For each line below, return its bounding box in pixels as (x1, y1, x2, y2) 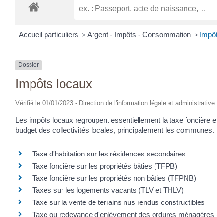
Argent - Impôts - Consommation (87, 31, 193, 39)
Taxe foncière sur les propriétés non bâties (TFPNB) (32, 174, 196, 183)
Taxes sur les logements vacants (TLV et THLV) (32, 186, 184, 195)
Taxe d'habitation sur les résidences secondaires (32, 150, 186, 158)
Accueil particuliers (18, 31, 80, 39)
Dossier (18, 62, 39, 69)
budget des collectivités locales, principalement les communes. (15, 125, 214, 134)
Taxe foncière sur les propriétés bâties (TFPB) (32, 162, 177, 170)
